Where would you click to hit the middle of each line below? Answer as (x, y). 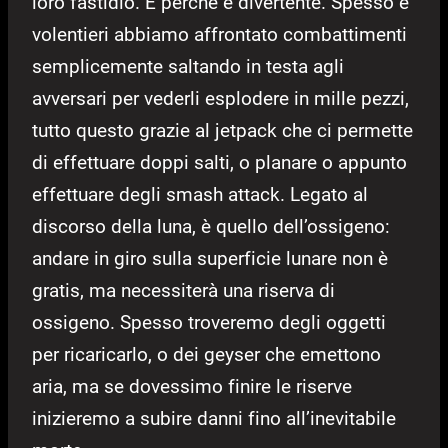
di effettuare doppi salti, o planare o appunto (219, 163)
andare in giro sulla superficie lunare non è (210, 259)
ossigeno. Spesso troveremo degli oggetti (209, 323)
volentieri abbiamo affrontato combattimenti (219, 35)
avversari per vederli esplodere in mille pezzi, (220, 99)
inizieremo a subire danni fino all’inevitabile (214, 419)
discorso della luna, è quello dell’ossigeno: (211, 227)
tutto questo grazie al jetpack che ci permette (222, 131)
